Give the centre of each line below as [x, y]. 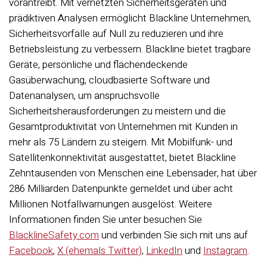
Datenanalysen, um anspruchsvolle [84, 96]
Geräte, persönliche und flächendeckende [98, 65]
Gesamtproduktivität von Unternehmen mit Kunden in [123, 127]
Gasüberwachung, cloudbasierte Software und [109, 80]
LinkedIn [164, 251]
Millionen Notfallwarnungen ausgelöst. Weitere [111, 204]
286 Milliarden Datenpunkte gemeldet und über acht [121, 189]
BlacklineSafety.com [54, 235]
